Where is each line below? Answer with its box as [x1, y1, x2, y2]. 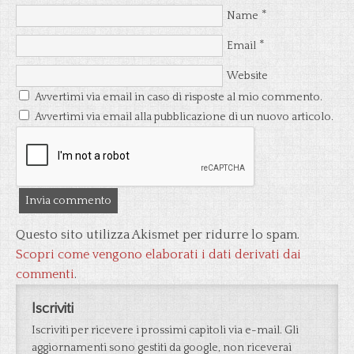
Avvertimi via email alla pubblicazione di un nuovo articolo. [35, 111, 333, 123]
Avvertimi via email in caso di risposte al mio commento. [35, 91, 322, 104]
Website [227, 70, 268, 82]
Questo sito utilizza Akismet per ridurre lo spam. [16, 228, 299, 242]
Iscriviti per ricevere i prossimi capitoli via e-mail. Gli [32, 324, 299, 337]
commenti [16, 267, 74, 281]
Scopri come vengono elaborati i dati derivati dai [16, 247, 301, 262]
